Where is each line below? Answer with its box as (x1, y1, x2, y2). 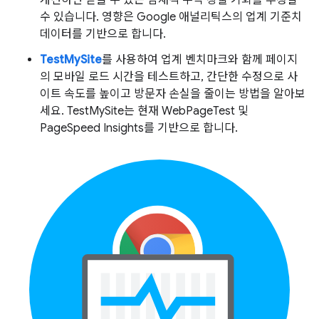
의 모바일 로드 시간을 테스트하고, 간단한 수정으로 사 (40, 69, 298, 84)
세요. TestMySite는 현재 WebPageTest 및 (40, 103, 249, 118)
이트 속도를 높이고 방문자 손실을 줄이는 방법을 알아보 (40, 86, 305, 101)
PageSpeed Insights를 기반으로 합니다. (40, 120, 238, 135)
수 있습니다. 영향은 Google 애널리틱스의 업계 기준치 (40, 9, 302, 24)
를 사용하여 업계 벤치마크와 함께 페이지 (102, 52, 298, 67)
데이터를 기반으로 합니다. (40, 26, 166, 41)
